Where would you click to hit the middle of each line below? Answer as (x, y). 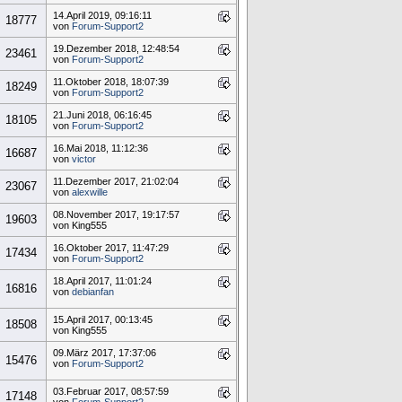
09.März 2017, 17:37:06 (104, 353)
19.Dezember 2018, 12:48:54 (116, 49)
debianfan (92, 292)
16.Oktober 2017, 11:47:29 (110, 248)
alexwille (89, 192)
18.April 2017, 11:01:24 (102, 281)
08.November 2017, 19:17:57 (116, 215)
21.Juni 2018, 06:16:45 (102, 115)
